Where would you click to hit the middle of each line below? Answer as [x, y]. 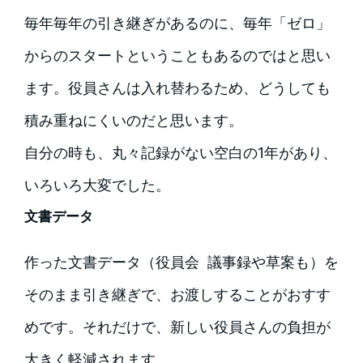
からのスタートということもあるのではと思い [177, 55]
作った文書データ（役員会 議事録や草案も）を [181, 262]
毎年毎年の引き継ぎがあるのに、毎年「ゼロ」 [177, 23]
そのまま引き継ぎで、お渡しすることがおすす [177, 294]
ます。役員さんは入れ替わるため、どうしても [177, 88]
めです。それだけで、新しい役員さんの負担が [177, 327]
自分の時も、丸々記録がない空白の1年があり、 [180, 152]
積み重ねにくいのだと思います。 [133, 120]
